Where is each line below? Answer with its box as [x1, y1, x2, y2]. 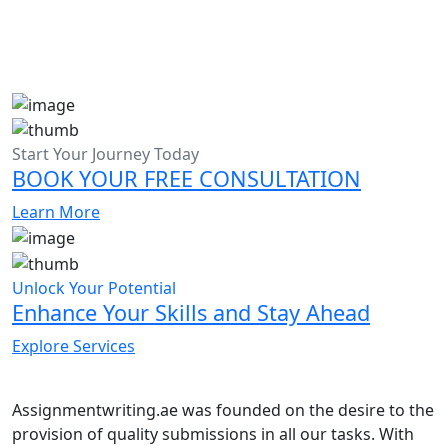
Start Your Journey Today [12, 143, 199, 166]
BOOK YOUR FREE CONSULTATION [12, 164, 361, 194]
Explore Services [12, 334, 135, 357]
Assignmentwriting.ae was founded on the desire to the [12, 398, 434, 421]
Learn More [12, 201, 100, 224]
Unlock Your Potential [12, 276, 176, 299]
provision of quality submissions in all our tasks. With [12, 422, 414, 445]
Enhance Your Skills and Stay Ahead [12, 297, 370, 327]
